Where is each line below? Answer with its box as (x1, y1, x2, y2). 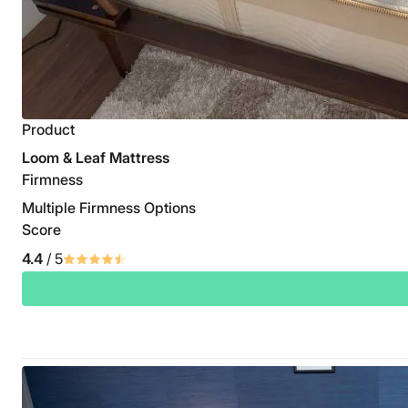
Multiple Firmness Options (22, 199, 196, 218)
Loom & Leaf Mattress (22, 148, 169, 168)
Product (22, 120, 75, 139)
